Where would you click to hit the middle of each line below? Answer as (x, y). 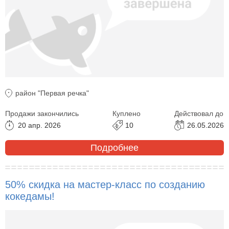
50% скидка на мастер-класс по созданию (105, 185)
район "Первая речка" (52, 93)
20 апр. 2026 (39, 125)
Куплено (127, 114)
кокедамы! (30, 197)
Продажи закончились (42, 114)
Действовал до (199, 114)
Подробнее (114, 147)
